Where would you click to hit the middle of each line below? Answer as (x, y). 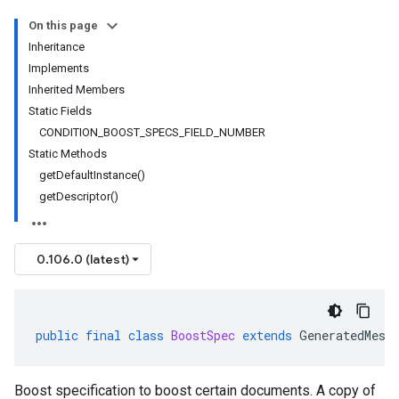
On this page (63, 25)
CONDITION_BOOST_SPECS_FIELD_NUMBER (152, 132)
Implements (59, 68)
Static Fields (60, 111)
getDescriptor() (79, 196)
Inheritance (57, 47)
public (57, 335)
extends (267, 335)
